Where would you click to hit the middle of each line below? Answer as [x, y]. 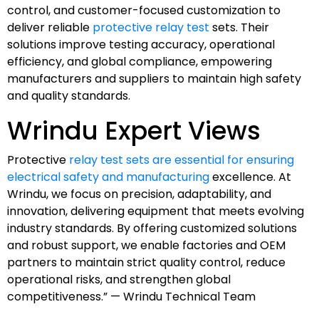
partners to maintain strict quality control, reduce [146, 262]
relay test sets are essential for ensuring [182, 159]
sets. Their [239, 27]
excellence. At [250, 177]
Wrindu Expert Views [134, 130]
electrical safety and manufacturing [108, 177]
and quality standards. [69, 95]
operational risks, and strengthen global [119, 279]
